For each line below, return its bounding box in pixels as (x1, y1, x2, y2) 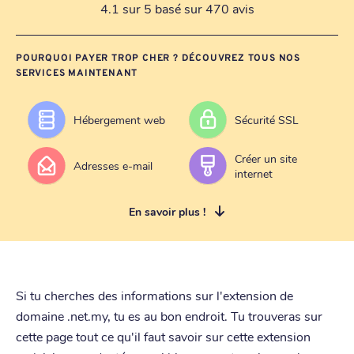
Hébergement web (73, 112, 165, 128)
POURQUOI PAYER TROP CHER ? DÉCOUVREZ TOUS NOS (16, 51, 300, 65)
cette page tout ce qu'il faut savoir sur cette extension (16, 327, 311, 345)
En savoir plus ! (128, 203, 205, 219)
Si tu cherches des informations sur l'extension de (16, 286, 293, 303)
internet (235, 165, 273, 181)
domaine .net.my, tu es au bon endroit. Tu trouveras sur (16, 307, 322, 324)
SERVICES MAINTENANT (16, 66, 138, 80)
